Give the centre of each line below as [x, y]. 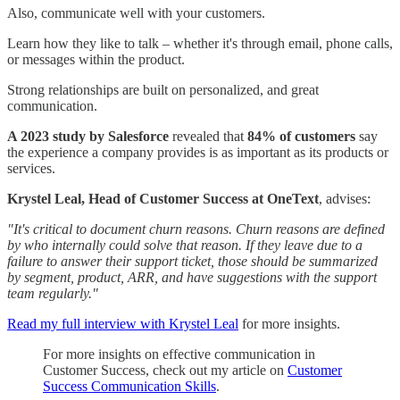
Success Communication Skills [129, 386]
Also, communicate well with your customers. [136, 12]
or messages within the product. [96, 59]
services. [31, 168]
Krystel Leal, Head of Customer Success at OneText [163, 198]
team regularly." [53, 293]
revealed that [208, 136]
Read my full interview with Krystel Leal [123, 323]
